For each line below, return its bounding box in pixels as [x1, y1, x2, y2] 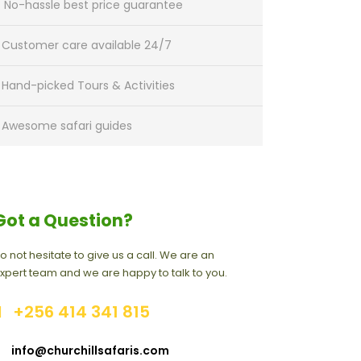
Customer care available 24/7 [2, 37, 172, 53]
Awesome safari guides [2, 118, 132, 134]
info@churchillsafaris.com [11, 342, 169, 359]
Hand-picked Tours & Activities [2, 77, 175, 93]
